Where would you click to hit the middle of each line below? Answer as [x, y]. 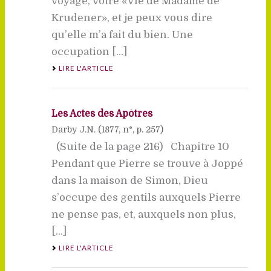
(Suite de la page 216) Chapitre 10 [142, 146]
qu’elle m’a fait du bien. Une [122, 34]
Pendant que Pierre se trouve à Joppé [147, 163]
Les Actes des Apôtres [102, 113]
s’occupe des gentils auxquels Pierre [146, 197]
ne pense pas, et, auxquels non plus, [143, 214]
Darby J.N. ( [76, 129]
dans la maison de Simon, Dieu [129, 180]
